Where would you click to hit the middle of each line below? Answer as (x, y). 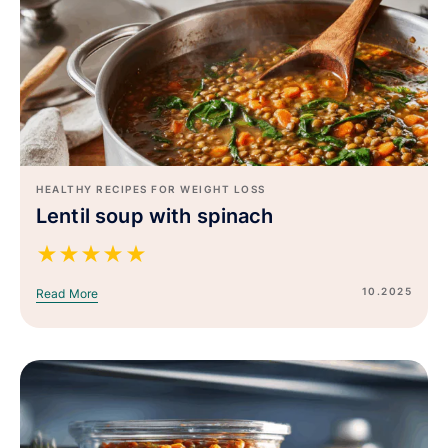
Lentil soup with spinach (155, 215)
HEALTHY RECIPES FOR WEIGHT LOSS (151, 188)
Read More (67, 293)
